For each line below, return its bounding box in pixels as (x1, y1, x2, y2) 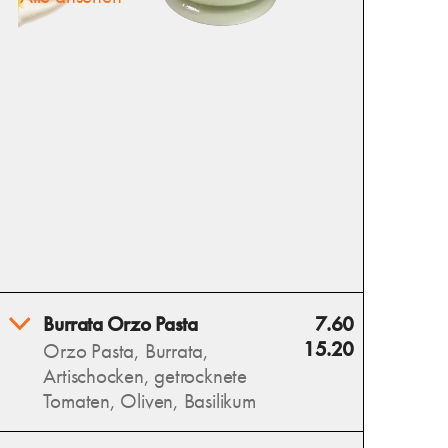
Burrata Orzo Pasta (43, 309, 198, 337)
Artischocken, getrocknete (43, 361, 247, 389)
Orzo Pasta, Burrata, (43, 336, 209, 364)
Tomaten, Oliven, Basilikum (43, 386, 256, 414)
